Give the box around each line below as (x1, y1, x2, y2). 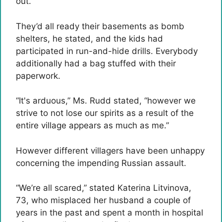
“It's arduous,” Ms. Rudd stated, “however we (16, 96, 196, 106)
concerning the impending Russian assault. (16, 158, 186, 168)
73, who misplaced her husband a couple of (16, 195, 191, 205)
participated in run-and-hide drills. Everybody (16, 46, 198, 56)
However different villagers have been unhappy (16, 145, 205, 156)
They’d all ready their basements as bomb (16, 21, 184, 31)
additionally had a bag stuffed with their (16, 58, 176, 68)
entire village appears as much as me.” (16, 120, 169, 130)
